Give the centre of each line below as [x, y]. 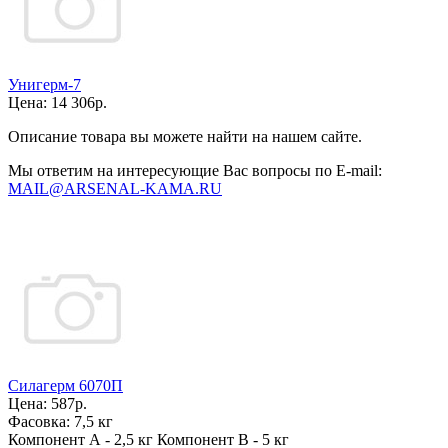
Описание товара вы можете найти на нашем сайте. [185, 136]
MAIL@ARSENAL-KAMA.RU [115, 188]
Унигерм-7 [44, 84]
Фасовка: [41, 421]
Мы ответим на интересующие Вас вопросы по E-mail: [195, 170]
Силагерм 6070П [65, 385]
